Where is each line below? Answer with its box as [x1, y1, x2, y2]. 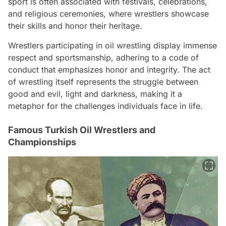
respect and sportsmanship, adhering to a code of [8, 52, 199, 63]
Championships [8, 137, 76, 148]
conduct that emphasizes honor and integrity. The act [8, 65, 210, 75]
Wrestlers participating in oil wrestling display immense [8, 40, 217, 51]
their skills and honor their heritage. [8, 21, 142, 31]
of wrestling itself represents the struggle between [8, 77, 198, 87]
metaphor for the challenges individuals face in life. [8, 101, 203, 111]
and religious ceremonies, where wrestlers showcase [8, 9, 209, 19]
